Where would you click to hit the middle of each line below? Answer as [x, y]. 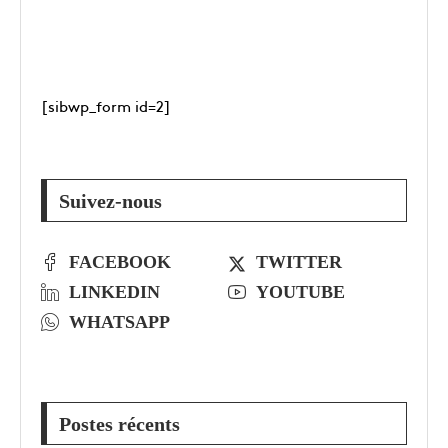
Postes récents [119, 424]
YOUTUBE [300, 292]
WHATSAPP [119, 322]
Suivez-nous [110, 201]
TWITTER [298, 262]
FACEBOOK [120, 262]
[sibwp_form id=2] [106, 106]
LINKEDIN [114, 292]
